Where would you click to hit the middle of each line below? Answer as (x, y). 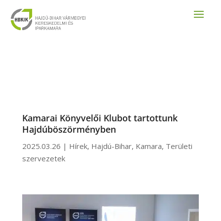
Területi (179, 146)
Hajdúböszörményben (69, 129)
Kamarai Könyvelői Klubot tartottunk (100, 118)
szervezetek (43, 158)
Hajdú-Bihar (111, 146)
